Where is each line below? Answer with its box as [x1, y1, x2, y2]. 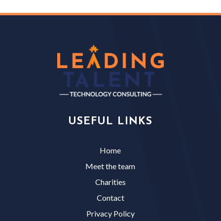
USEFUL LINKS [68, 116, 153, 127]
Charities [95, 177, 126, 187]
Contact [96, 193, 124, 203]
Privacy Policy [86, 209, 135, 219]
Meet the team [85, 161, 136, 171]
